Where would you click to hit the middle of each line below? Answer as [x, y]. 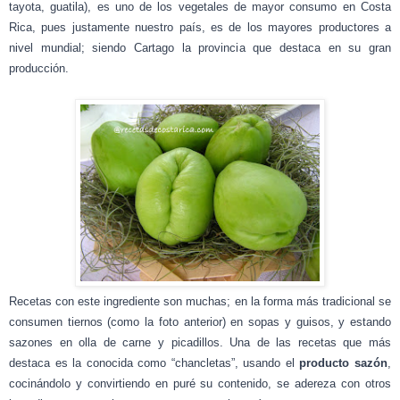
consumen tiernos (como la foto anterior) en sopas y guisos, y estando [200, 321]
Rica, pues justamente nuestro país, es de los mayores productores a [200, 27]
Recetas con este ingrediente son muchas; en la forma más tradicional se [200, 301]
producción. [39, 68]
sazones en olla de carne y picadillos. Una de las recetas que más [200, 342]
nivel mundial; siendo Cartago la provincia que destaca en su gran [200, 47]
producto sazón [344, 362]
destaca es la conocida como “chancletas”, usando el [154, 362]
